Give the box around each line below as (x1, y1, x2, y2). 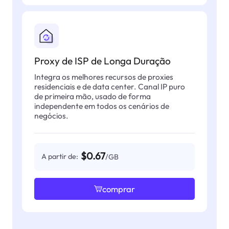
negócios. (34, 110, 68, 121)
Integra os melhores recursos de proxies (34, 71, 173, 82)
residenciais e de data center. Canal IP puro (34, 81, 185, 91)
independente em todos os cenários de (34, 100, 169, 111)
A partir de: (41, 152, 79, 162)
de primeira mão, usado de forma (34, 90, 151, 101)
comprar (102, 183, 135, 194)
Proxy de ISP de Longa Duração (34, 55, 171, 67)
